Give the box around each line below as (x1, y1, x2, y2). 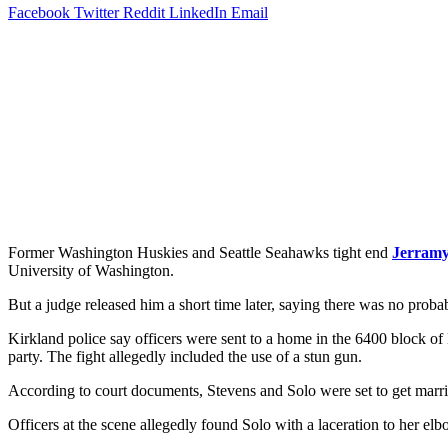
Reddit (123, 3, 165, 21)
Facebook (8, 3, 70, 21)
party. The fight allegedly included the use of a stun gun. (8, 347, 362, 365)
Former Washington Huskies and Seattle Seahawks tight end (8, 243, 392, 261)
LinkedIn (169, 3, 227, 21)
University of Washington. (8, 261, 174, 279)
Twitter (74, 3, 119, 21)
